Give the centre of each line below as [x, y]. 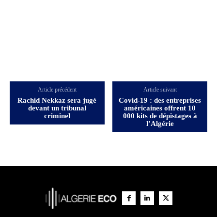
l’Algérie [160, 123]
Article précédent [57, 89]
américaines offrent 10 [160, 108]
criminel [57, 116]
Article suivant [160, 89]
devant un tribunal [57, 108]
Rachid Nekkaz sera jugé [57, 100]
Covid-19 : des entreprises [160, 100]
